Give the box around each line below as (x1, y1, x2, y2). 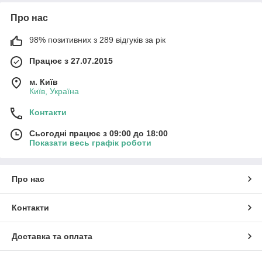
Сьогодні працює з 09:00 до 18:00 (29, 128, 168, 138)
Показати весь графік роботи (29, 137, 151, 147)
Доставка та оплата (12, 231, 92, 241)
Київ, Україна (29, 86, 79, 96)
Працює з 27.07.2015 (29, 56, 113, 65)
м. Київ (29, 77, 58, 87)
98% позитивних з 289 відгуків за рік (29, 35, 166, 44)
